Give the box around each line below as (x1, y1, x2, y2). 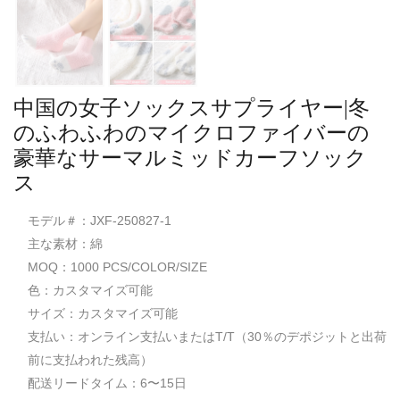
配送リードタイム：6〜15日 (28, 375, 187, 390)
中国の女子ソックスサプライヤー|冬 (13, 96, 370, 120)
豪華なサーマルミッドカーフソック (13, 146, 367, 170)
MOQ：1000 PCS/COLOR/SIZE (28, 259, 207, 274)
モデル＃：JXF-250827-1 (28, 212, 171, 228)
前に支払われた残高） (28, 352, 153, 367)
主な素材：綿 (28, 236, 103, 251)
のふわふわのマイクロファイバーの (13, 121, 370, 145)
